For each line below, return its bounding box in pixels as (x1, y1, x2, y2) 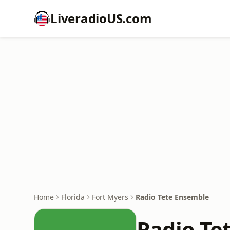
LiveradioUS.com (50, 10, 152, 27)
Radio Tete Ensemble (136, 192, 209, 202)
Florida (61, 192, 85, 202)
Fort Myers (92, 192, 128, 202)
